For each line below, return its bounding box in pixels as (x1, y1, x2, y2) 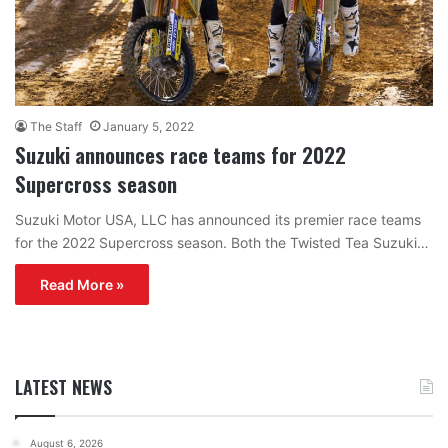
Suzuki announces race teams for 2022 (15, 138, 346, 170)
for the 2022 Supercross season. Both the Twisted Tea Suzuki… (15, 233, 429, 251)
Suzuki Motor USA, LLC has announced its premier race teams (15, 210, 421, 228)
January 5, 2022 (103, 118, 194, 134)
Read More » (40, 275, 124, 293)
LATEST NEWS (15, 373, 112, 400)
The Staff (30, 118, 82, 134)
